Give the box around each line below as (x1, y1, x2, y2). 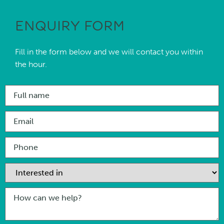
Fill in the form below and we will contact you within (15, 46, 203, 56)
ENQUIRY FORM (15, 17, 124, 35)
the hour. (15, 59, 47, 69)
